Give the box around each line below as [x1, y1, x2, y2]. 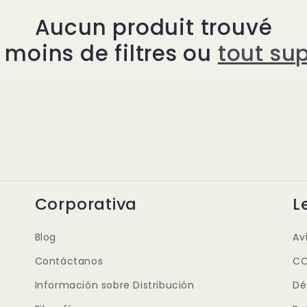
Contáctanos [34, 254, 103, 268]
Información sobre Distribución [34, 278, 195, 292]
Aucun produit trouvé [34, 12, 273, 42]
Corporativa [34, 193, 138, 215]
